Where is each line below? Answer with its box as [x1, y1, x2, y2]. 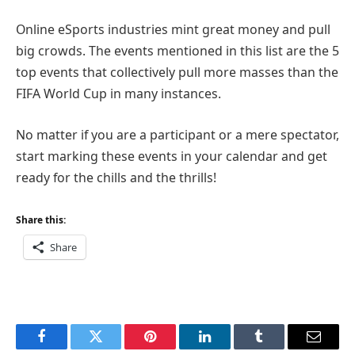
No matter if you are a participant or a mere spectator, [16, 126, 339, 143]
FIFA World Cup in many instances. [16, 85, 221, 103]
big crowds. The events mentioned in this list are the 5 [16, 42, 339, 60]
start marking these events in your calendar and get [16, 147, 327, 165]
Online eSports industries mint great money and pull [16, 21, 330, 39]
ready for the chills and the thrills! [16, 169, 216, 186]
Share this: [16, 212, 66, 227]
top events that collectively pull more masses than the [16, 63, 338, 82]
